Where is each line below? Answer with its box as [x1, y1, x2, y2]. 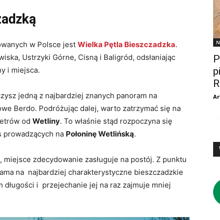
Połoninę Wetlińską [66, 129, 134, 139]
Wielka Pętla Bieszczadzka [78, 40, 175, 50]
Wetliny [32, 116, 60, 126]
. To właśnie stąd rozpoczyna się [60, 116, 172, 126]
